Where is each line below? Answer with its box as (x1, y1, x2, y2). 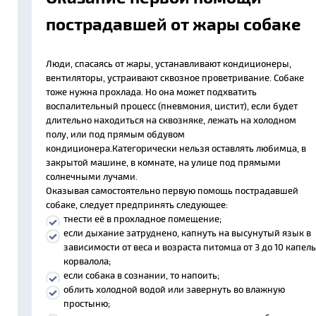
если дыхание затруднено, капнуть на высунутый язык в (63, 227, 311, 239)
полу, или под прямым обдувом (46, 128, 185, 140)
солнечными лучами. (46, 171, 138, 183)
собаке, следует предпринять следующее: (46, 199, 228, 211)
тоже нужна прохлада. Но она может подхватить (46, 86, 257, 98)
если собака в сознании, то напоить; (63, 269, 219, 281)
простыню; (63, 298, 110, 310)
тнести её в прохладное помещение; (63, 213, 221, 225)
